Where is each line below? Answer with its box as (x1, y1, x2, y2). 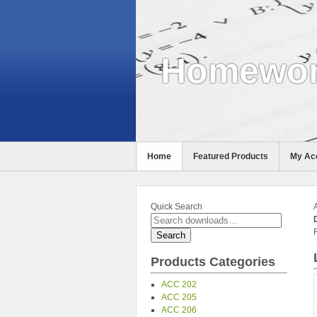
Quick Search (151, 202, 202, 212)
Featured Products (192, 151, 268, 161)
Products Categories (151, 255, 275, 269)
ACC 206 (161, 305, 197, 315)
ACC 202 (161, 279, 197, 289)
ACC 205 (161, 292, 197, 302)
